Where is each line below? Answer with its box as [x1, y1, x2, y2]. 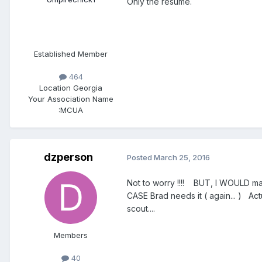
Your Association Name [28, 94, 113, 104]
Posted [127, 153, 154, 163]
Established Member [34, 49, 108, 58]
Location [39, 82, 73, 92]
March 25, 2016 [154, 153, 210, 163]
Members [54, 230, 88, 240]
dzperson [44, 150, 93, 163]
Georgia [73, 82, 102, 92]
